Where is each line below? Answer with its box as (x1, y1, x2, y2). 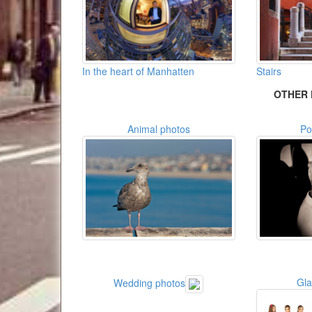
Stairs (256, 64, 281, 79)
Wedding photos (114, 275, 186, 290)
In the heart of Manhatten (82, 64, 194, 79)
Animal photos (127, 121, 190, 136)
